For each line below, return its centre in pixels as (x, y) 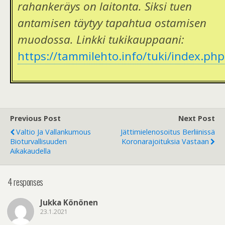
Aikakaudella (30, 151)
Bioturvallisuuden (38, 142)
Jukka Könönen (69, 203)
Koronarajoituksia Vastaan (165, 142)
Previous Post (35, 119)
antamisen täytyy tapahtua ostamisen (112, 23)
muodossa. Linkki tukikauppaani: (101, 40)
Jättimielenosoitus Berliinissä (168, 132)
